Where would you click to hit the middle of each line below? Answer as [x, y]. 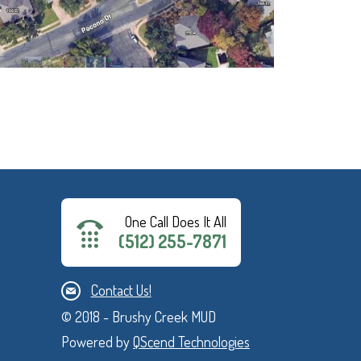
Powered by [97, 342]
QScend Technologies [191, 342]
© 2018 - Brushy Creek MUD [139, 317]
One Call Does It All [176, 222]
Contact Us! [121, 290]
